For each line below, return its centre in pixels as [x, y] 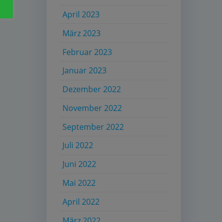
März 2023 [82, 33]
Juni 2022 [80, 164]
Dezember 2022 [92, 89]
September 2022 [93, 127]
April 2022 [81, 201]
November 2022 [92, 108]
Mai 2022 [79, 183]
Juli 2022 [78, 145]
